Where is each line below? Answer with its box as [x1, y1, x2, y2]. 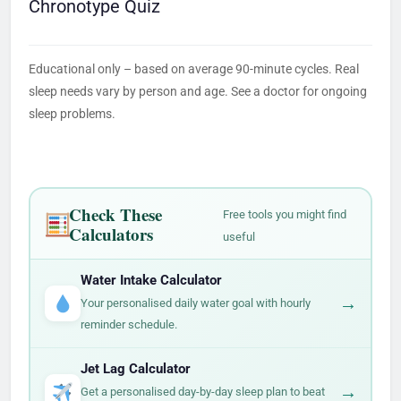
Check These [68, 201, 162, 226]
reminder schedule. [80, 317, 177, 331]
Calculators [68, 221, 153, 246]
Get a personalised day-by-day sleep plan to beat [80, 384, 325, 398]
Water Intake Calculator [80, 271, 222, 288]
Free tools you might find [222, 207, 346, 221]
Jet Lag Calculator [80, 360, 191, 377]
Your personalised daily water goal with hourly [80, 295, 311, 310]
